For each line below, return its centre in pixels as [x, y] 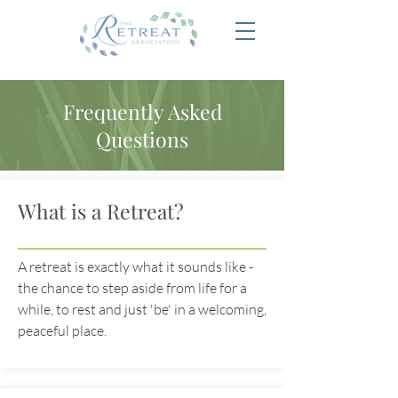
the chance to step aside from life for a [132, 288]
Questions [142, 139]
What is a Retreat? [101, 211]
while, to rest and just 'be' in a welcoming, [142, 309]
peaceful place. [62, 330]
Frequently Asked [142, 111]
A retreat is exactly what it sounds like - [135, 267]
